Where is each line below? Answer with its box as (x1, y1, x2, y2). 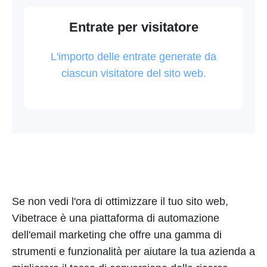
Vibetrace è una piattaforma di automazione (12, 212, 219, 225)
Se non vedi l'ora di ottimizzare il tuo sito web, (12, 195, 228, 208)
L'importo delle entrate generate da (51, 51, 216, 63)
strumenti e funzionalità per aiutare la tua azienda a (12, 246, 255, 258)
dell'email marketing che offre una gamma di (12, 229, 222, 241)
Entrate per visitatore (69, 20, 198, 35)
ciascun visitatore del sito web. (61, 67, 206, 80)
